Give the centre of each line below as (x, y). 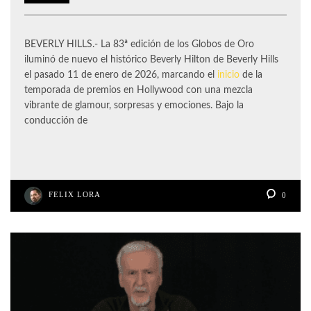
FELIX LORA (75, 195)
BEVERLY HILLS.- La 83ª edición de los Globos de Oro (139, 45)
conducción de (56, 121)
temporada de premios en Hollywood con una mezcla (138, 91)
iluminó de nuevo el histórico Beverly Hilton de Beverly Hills (151, 60)
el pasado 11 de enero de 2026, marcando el (121, 75)
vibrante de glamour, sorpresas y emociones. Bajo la (134, 106)
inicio (228, 75)
